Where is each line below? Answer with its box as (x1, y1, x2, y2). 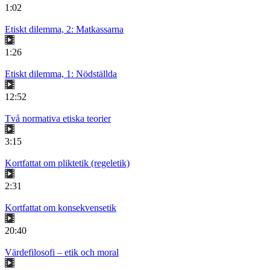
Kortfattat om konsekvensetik (5, 202, 116, 213)
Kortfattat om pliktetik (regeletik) (5, 158, 130, 169)
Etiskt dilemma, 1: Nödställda (5, 69, 117, 80)
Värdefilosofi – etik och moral (5, 247, 119, 258)
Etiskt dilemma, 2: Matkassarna (5, 24, 124, 35)
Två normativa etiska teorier (5, 113, 111, 124)
